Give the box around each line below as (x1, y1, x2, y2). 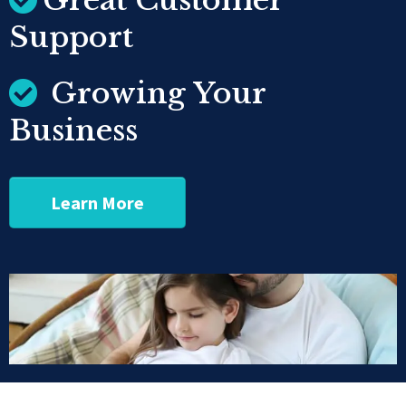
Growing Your (43, 75, 266, 111)
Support (9, 19, 133, 55)
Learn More (51, 191, 144, 214)
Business (9, 112, 138, 149)
